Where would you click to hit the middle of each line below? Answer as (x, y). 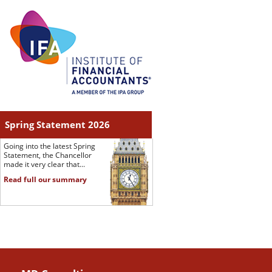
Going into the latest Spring (49, 146)
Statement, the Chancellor (48, 155)
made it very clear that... (44, 165)
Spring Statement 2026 (57, 125)
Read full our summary (45, 180)
